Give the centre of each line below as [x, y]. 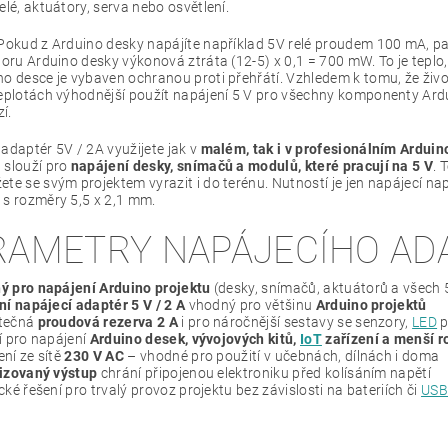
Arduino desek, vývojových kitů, [194, 338]
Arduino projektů [371, 304]
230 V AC [94, 355]
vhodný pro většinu [250, 304]
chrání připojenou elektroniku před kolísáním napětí [264, 372]
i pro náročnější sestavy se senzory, [295, 321]
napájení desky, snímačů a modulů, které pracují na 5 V [252, 165]
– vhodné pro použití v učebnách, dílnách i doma [282, 355]
